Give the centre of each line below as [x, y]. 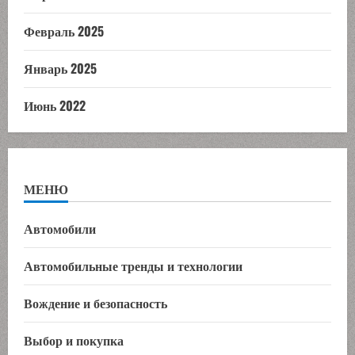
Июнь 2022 [55, 105]
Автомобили [60, 228]
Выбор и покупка [74, 340]
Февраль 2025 [64, 31]
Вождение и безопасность [95, 302]
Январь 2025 [60, 68]
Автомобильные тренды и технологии [133, 265]
